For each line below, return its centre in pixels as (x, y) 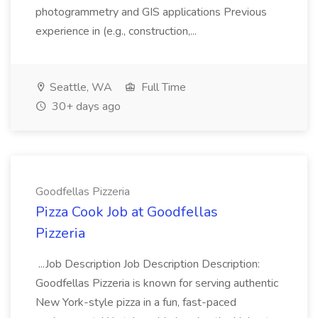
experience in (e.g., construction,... (117, 31)
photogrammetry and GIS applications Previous (151, 12)
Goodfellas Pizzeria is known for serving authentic (157, 283)
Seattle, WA (79, 87)
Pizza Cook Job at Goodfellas (127, 212)
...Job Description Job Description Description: (148, 264)
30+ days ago (85, 106)
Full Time (162, 87)
